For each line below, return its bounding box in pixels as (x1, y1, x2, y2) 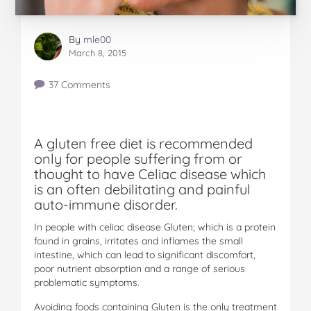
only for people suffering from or (34, 149, 242, 167)
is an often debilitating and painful (34, 180, 251, 198)
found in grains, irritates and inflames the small (34, 234, 243, 247)
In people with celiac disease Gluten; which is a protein (34, 220, 276, 233)
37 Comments (48, 78, 110, 91)
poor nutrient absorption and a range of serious (34, 262, 245, 275)
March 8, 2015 (69, 47, 126, 58)
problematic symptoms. (34, 276, 140, 289)
